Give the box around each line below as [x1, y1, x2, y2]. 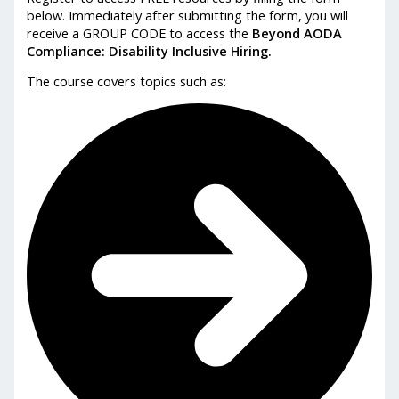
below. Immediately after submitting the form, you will [27, 5, 349, 24]
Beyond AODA [252, 23, 343, 42]
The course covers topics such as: [27, 72, 227, 91]
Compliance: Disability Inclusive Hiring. [27, 41, 273, 60]
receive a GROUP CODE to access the [27, 23, 253, 42]
